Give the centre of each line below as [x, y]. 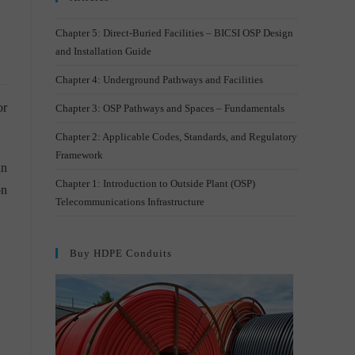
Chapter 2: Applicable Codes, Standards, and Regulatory [176, 137]
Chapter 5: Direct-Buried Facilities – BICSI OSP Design [174, 33]
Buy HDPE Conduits [121, 253]
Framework [79, 155]
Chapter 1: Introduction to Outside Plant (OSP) [155, 183]
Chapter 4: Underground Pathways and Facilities [159, 80]
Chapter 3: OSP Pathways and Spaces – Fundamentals [170, 108]
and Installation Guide [103, 51]
